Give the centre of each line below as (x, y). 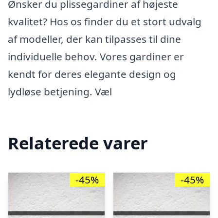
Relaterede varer (78, 143)
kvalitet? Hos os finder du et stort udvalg (105, 21)
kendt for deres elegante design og (92, 74)
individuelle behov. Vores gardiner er (96, 56)
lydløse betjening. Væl (60, 91)
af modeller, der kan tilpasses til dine (94, 39)
